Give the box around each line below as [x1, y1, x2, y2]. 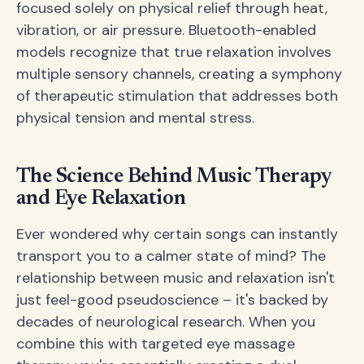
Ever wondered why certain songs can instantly [16, 223, 338, 244]
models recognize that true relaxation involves [16, 41, 331, 62]
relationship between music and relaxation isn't [16, 267, 335, 288]
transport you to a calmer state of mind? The [16, 245, 326, 266]
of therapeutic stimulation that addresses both [16, 85, 338, 106]
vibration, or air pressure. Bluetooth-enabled [16, 19, 316, 40]
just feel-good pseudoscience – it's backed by [16, 289, 328, 310]
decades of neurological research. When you [16, 311, 315, 331]
